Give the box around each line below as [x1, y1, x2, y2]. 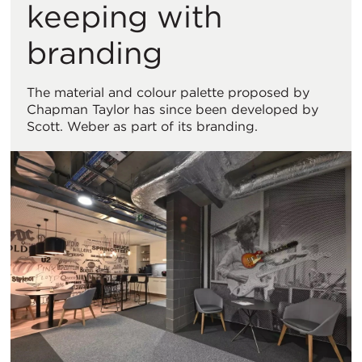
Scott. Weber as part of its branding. [27, 118, 258, 134]
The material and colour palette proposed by [27, 84, 309, 100]
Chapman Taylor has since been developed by [27, 101, 318, 117]
